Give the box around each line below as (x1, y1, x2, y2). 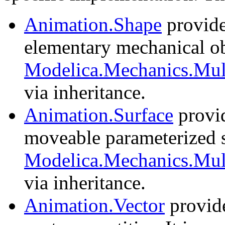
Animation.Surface (24, 104, 173, 126)
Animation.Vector (24, 194, 165, 216)
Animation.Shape (24, 14, 162, 36)
